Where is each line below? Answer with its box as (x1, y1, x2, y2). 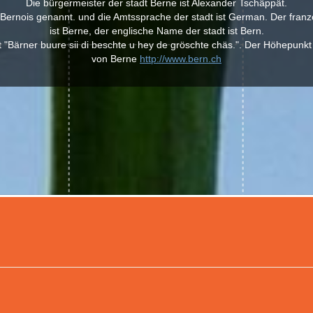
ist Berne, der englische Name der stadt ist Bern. (49, 25, 264, 36)
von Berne (92, 53, 140, 64)
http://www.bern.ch (140, 53, 221, 64)
